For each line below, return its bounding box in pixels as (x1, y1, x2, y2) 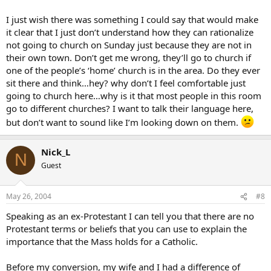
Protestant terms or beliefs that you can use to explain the (6, 223, 247, 235)
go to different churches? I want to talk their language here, (6, 102, 253, 114)
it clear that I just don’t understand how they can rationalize (6, 25, 253, 38)
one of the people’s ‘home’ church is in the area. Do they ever (6, 64, 260, 76)
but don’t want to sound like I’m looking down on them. (6, 116, 241, 128)
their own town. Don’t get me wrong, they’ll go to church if (6, 51, 251, 64)
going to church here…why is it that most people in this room (6, 89, 261, 102)
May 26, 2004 (6, 191, 51, 201)
